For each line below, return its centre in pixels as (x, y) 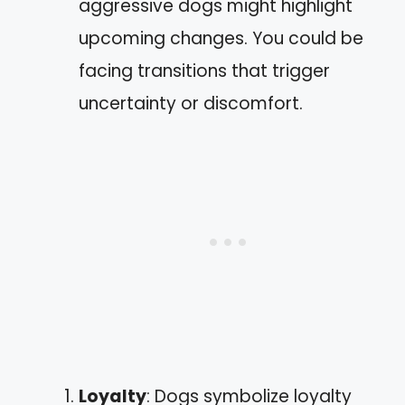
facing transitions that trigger (204, 71)
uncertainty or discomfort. (191, 103)
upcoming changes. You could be (221, 38)
